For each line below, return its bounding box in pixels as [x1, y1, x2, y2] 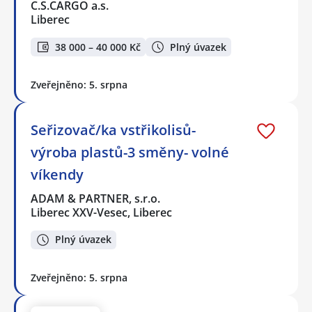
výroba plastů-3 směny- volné [31, 143, 229, 162]
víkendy [31, 165, 84, 185]
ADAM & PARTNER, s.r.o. [31, 191, 162, 207]
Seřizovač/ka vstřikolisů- [31, 120, 196, 140]
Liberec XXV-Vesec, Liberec [31, 205, 172, 221]
